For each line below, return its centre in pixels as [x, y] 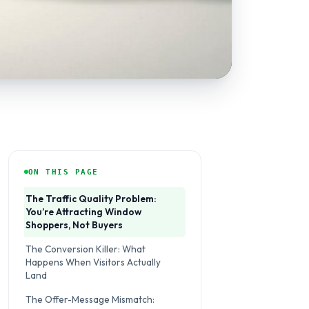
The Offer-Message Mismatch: [90, 299]
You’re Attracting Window [83, 211]
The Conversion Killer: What [86, 249]
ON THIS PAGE [63, 171]
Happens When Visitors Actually [93, 262]
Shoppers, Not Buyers [74, 225]
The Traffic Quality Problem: [91, 198]
